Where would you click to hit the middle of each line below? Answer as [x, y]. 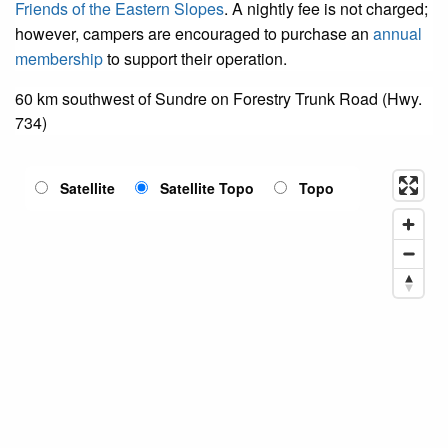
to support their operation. [195, 58]
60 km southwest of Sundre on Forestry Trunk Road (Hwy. [218, 98]
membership [59, 58]
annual [397, 33]
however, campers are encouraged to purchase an [194, 33]
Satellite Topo [207, 187]
